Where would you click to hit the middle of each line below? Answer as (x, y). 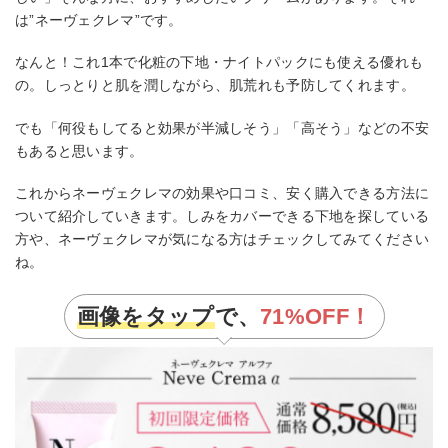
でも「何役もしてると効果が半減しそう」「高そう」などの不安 (222, 127)
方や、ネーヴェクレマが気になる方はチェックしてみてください (222, 239)
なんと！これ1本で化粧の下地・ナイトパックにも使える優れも (219, 62)
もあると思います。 (79, 150)
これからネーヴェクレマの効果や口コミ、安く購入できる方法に (222, 193)
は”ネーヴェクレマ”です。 (99, 19)
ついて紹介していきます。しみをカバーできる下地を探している (222, 216)
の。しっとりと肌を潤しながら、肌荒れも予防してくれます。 (215, 85)
